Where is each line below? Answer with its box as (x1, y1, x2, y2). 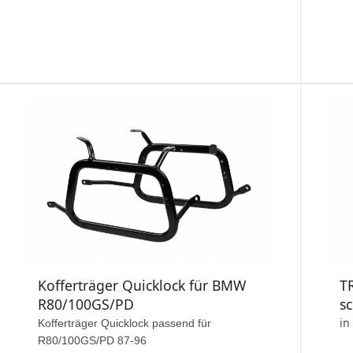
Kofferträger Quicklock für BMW (38, 276, 246, 295)
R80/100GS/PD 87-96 (38, 334, 147, 347)
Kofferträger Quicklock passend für (38, 317, 211, 330)
